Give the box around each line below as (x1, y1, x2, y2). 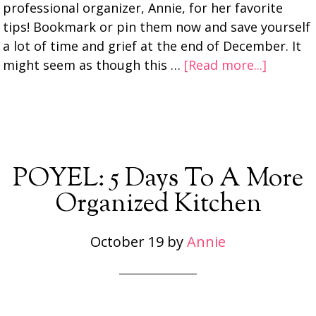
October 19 (90, 232, 164, 251)
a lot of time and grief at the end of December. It (3, 37, 302, 54)
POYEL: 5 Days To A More (13, 161, 303, 197)
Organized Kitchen (54, 186, 262, 223)
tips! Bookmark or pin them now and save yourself (3, 18, 311, 35)
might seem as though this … (3, 56, 185, 73)
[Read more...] (184, 56, 267, 73)
